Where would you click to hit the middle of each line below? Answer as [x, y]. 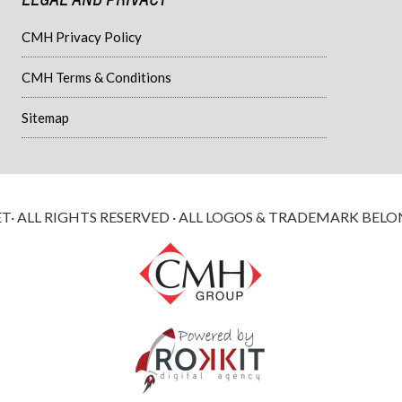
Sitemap [45, 117]
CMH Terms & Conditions [96, 77]
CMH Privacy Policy [82, 36]
